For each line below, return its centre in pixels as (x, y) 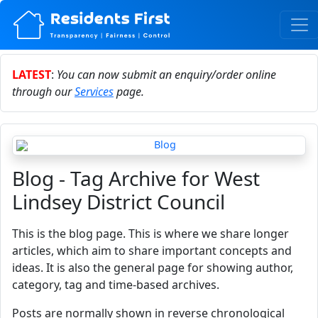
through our (43, 92)
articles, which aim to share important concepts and (152, 251)
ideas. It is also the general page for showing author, (153, 268)
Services (94, 92)
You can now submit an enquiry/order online (166, 75)
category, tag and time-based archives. (116, 285)
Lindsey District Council (119, 202)
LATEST (32, 75)
